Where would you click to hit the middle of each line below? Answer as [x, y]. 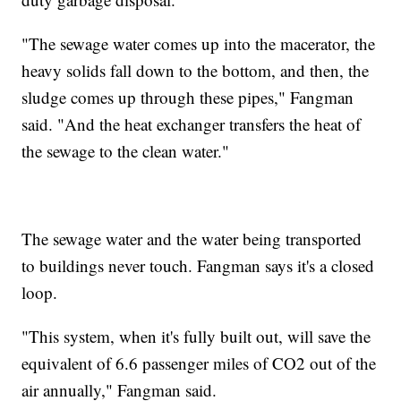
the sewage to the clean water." [126, 150]
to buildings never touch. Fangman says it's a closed [198, 265]
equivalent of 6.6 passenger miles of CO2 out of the [199, 363]
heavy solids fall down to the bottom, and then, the [196, 70]
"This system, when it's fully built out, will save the [196, 336]
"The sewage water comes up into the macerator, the [199, 43]
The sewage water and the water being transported [192, 238]
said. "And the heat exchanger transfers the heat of [192, 124]
